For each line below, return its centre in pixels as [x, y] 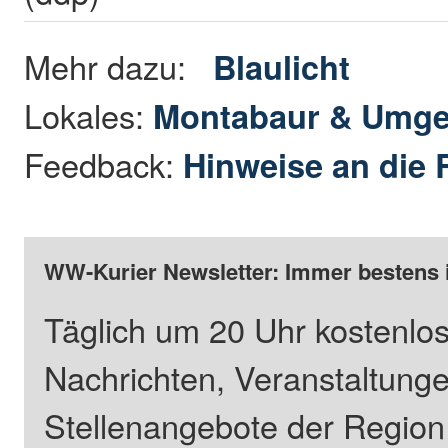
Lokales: [89, 114]
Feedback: [104, 163]
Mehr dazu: [119, 65]
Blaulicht [282, 66]
